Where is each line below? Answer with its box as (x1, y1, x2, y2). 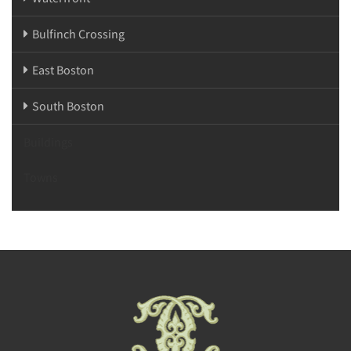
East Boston (32, 61, 94, 78)
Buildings (24, 133, 73, 150)
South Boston (32, 97, 104, 114)
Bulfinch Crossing (32, 25, 125, 42)
